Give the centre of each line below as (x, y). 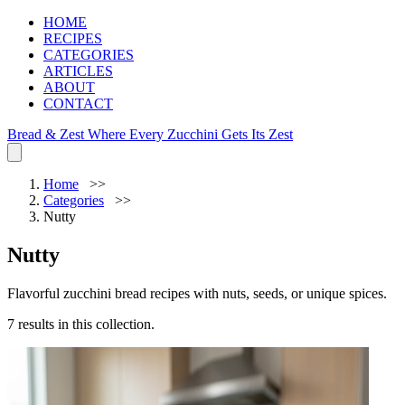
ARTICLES (78, 71)
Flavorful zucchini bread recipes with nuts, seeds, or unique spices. (197, 293)
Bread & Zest (47, 134)
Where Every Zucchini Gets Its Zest (190, 134)
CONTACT (78, 104)
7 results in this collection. (81, 324)
